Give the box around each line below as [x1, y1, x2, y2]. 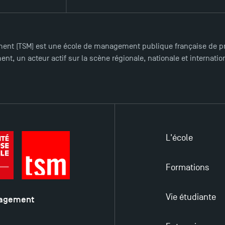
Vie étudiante [165, 192, 216, 202]
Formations [165, 162, 209, 173]
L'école [165, 133, 193, 143]
